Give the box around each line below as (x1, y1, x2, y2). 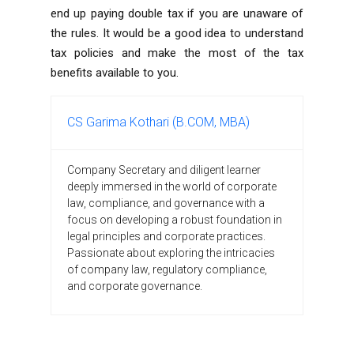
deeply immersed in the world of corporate (67, 179, 277, 193)
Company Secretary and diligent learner (67, 163, 261, 176)
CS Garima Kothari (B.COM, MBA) (67, 114, 250, 130)
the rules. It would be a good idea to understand (51, 25, 303, 40)
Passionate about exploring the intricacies (67, 246, 275, 259)
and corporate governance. (67, 279, 202, 292)
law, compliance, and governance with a (67, 196, 265, 209)
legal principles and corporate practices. (67, 229, 265, 243)
